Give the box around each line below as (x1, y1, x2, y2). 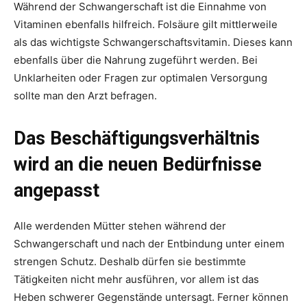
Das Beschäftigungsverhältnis (14, 127, 260, 149)
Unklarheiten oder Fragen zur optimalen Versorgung (14, 71, 267, 84)
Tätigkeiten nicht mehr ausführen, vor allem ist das (14, 272, 259, 286)
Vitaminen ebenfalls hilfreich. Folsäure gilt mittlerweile (14, 17, 278, 31)
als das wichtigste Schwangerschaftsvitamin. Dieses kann (14, 35, 293, 49)
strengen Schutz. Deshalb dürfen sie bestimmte (14, 254, 246, 268)
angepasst (14, 179, 99, 201)
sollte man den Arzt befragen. (14, 88, 160, 102)
